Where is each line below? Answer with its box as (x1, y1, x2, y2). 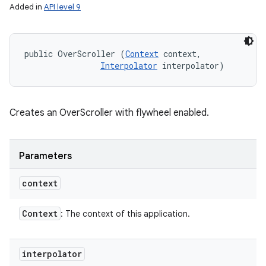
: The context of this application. (61, 208, 190, 219)
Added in (9, 2, 44, 12)
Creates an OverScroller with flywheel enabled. (9, 107, 209, 119)
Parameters (19, 150, 72, 162)
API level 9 (44, 2, 81, 12)
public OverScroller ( (24, 48, 125, 59)
